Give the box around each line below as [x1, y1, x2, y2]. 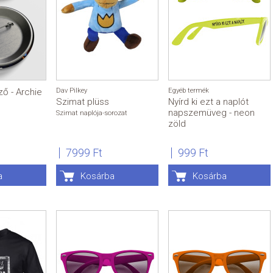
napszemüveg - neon [168, 107, 255, 119]
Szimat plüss [56, 96, 109, 108]
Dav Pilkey [56, 87, 87, 95]
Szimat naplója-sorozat [56, 109, 127, 118]
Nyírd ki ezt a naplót [168, 96, 249, 108]
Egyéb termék [168, 87, 209, 95]
